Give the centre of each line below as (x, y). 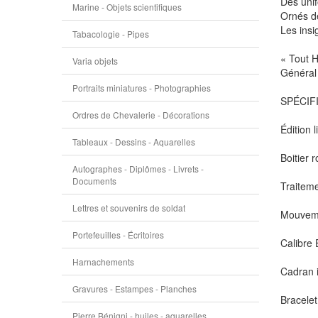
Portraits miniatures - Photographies (142, 88)
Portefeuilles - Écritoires (118, 235)
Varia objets (95, 61)
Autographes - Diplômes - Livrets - (138, 169)
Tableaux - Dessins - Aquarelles (134, 142)
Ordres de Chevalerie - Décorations (141, 115)
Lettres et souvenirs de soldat (129, 208)
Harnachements (103, 262)
